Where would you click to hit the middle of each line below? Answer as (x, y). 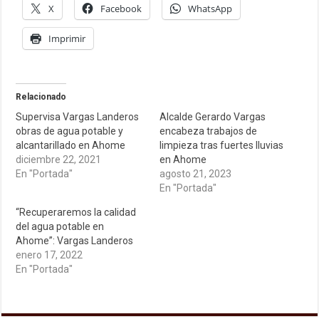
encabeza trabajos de (208, 131)
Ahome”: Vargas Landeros (75, 241)
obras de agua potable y (70, 131)
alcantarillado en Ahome (71, 146)
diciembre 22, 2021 (59, 160)
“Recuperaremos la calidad (76, 213)
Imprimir (67, 39)
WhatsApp (210, 9)
